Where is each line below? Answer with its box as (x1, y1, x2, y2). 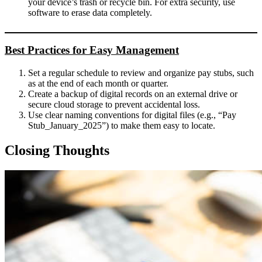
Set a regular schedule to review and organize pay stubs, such (28, 67, 254, 78)
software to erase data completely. (28, 7, 152, 18)
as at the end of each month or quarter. (28, 78, 168, 88)
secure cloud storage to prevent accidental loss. (28, 99, 200, 109)
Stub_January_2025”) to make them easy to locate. (28, 120, 215, 130)
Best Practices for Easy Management (5, 44, 179, 57)
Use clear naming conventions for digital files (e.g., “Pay (28, 109, 236, 120)
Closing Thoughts (5, 142, 109, 158)
